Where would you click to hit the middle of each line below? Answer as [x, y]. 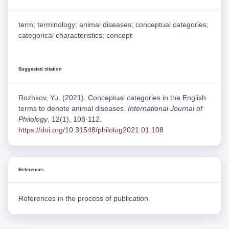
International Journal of [165, 109]
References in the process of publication [83, 199]
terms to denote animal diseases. [73, 109]
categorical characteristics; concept [75, 36]
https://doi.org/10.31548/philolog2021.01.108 [91, 130]
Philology [33, 119]
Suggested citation [40, 69]
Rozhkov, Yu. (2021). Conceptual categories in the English [112, 98]
